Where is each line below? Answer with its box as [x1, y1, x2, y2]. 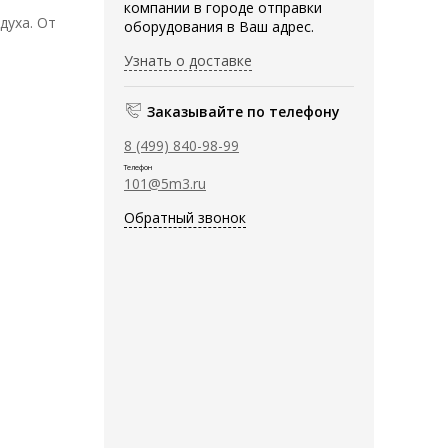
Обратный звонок [124, 207, 246, 227]
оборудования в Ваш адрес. [124, 16, 314, 36]
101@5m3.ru [124, 173, 206, 193]
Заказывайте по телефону [147, 101, 340, 121]
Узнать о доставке [124, 50, 252, 70]
